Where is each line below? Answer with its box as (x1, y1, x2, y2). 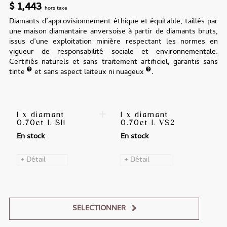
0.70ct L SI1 (16, 118, 66, 127)
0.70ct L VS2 (121, 118, 176, 127)
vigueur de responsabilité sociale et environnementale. (9, 46, 218, 59)
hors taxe (44, 4, 67, 13)
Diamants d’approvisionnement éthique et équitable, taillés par (9, 16, 218, 28)
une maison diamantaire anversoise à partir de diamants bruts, (9, 26, 218, 39)
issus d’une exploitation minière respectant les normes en (9, 36, 218, 49)
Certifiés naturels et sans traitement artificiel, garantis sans (9, 56, 218, 69)
